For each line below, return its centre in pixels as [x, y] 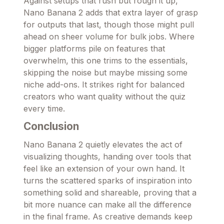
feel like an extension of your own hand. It [104, 168]
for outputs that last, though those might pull [109, 24]
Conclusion [51, 126]
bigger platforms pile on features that [94, 48]
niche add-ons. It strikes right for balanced [104, 84]
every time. [44, 108]
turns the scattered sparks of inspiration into [108, 180]
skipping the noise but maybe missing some [105, 72]
